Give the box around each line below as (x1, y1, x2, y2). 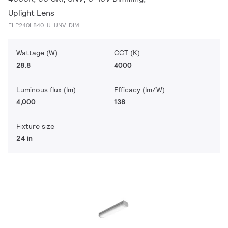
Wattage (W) (16, 48, 58, 58)
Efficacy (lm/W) (114, 85, 165, 94)
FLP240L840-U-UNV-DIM (8, 21, 79, 29)
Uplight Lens (8, 8, 54, 18)
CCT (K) (114, 48, 140, 58)
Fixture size (16, 122, 54, 131)
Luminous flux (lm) (16, 85, 76, 94)
